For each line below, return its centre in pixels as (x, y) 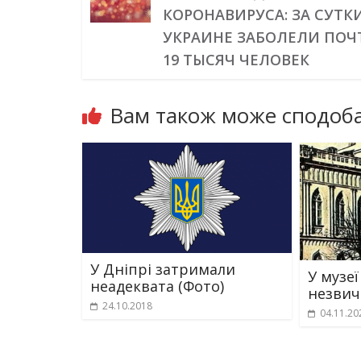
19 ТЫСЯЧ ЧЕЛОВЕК (237, 60)
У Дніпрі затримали (163, 269)
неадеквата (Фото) (157, 286)
